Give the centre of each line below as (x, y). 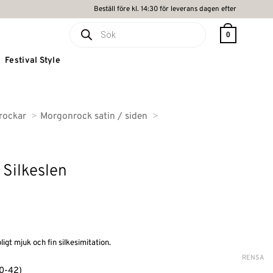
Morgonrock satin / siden (94, 116)
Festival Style (33, 60)
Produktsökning (97, 26)
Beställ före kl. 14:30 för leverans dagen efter (165, 9)
